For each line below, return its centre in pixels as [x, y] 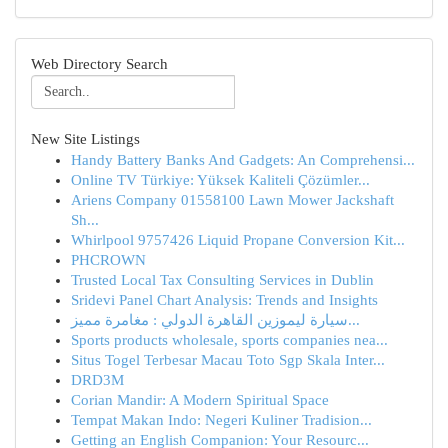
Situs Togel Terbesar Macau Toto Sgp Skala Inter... [228, 360]
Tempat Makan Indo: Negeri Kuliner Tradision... [221, 420]
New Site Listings [85, 139]
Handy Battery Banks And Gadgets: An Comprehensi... [243, 160]
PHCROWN [108, 260]
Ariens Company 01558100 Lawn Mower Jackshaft [232, 200]
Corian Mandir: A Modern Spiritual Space [200, 400]
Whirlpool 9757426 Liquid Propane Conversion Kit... [238, 240]
